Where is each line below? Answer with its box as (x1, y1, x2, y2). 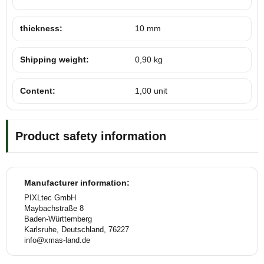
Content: (20, 86, 55, 96)
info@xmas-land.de (24, 236, 90, 245)
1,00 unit (135, 86, 167, 96)
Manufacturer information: (24, 178, 130, 188)
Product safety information (15, 130, 166, 143)
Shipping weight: (20, 55, 89, 65)
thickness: (20, 24, 62, 34)
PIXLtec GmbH (24, 193, 76, 203)
